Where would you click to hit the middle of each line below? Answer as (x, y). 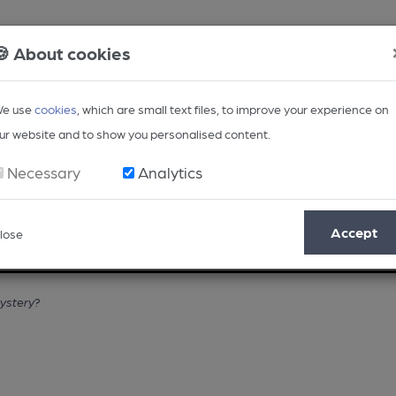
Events (354, 239)
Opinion (52, 239)
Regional (137, 239)
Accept (354, 232)
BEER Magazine (249, 239)
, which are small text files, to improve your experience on (233, 109)
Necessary (44, 172)
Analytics (170, 172)
